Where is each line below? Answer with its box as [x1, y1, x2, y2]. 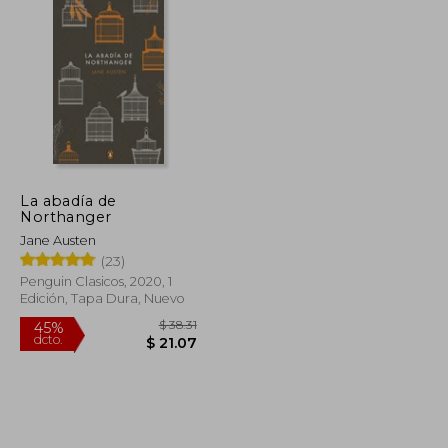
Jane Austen [20, 232, 97, 248]
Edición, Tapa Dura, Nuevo [20, 290, 186, 306]
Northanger [20, 207, 112, 226]
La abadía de [20, 191, 117, 210]
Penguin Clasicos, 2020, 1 [20, 273, 173, 289]
